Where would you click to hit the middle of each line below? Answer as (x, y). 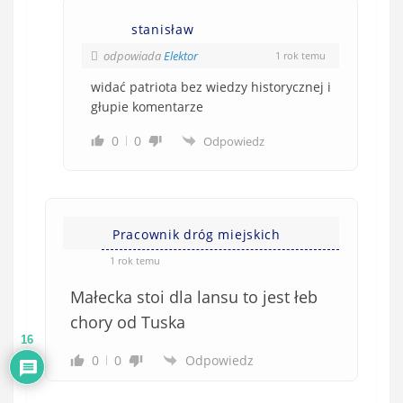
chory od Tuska (128, 322)
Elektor (181, 55)
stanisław (163, 29)
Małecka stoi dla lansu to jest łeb (194, 296)
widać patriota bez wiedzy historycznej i (211, 86)
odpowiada (134, 55)
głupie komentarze (147, 106)
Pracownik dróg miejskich (197, 234)
